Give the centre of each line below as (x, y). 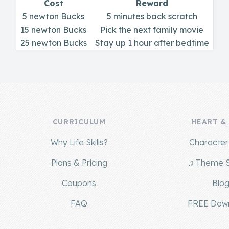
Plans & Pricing (79, 163)
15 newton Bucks (53, 30)
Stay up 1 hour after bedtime (152, 43)
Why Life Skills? (79, 142)
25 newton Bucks (53, 43)
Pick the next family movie (152, 30)
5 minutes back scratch (152, 16)
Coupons (79, 183)
